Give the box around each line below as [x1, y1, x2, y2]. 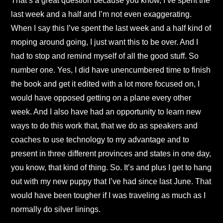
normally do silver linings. [11, 205, 101, 214]
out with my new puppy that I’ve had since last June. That [11, 177, 211, 186]
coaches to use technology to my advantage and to [11, 135, 189, 144]
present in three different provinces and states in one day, [11, 149, 211, 158]
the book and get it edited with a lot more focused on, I [11, 80, 200, 89]
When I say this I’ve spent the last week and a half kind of [11, 24, 211, 33]
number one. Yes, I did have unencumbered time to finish [11, 66, 211, 75]
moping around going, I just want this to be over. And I [11, 38, 198, 47]
